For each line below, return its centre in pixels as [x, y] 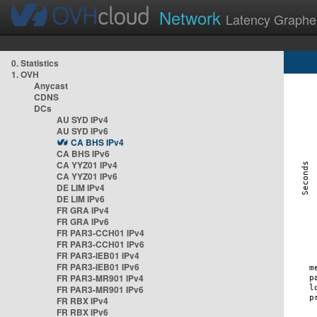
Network [192, 17]
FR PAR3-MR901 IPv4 [100, 278]
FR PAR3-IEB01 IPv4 [98, 255]
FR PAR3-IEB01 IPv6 [98, 267]
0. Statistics [35, 63]
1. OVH [25, 74]
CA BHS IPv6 [83, 154]
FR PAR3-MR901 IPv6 [100, 289]
